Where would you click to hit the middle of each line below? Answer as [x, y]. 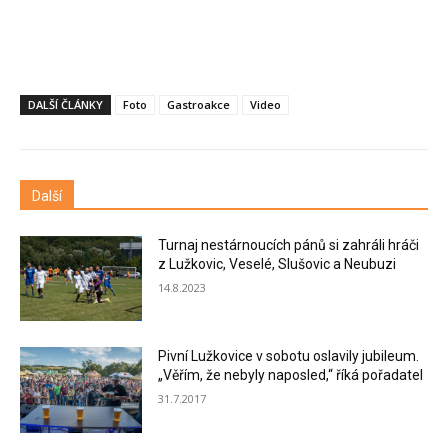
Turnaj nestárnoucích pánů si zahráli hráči [289, 244]
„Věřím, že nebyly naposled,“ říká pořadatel [291, 375]
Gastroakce [198, 104]
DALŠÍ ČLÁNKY [65, 104]
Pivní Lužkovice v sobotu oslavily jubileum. [289, 356]
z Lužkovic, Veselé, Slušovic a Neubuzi [277, 263]
